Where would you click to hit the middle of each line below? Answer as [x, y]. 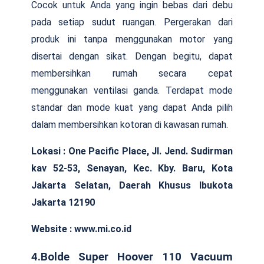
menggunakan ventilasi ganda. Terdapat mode [132, 90]
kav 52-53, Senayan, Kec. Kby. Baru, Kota [132, 168]
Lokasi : [50, 151]
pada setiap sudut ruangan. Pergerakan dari [132, 22]
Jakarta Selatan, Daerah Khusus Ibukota [132, 185]
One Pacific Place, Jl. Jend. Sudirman [151, 151]
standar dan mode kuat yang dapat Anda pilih [132, 107]
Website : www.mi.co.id [81, 229]
